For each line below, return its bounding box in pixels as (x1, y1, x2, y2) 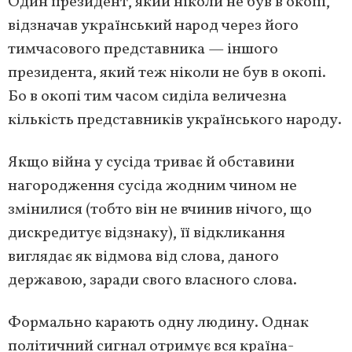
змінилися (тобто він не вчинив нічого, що (8, 198, 312, 221)
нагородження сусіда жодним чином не (8, 174, 297, 197)
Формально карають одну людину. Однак (8, 311, 309, 334)
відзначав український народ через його (8, 14, 299, 37)
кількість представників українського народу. (8, 108, 342, 131)
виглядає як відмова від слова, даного (8, 245, 279, 268)
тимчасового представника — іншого (8, 38, 278, 60)
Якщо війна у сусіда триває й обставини (8, 151, 295, 174)
